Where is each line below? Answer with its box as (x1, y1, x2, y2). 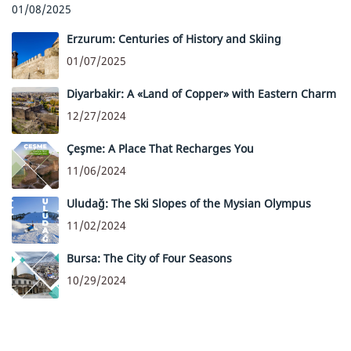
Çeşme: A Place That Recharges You (67, 141, 254, 157)
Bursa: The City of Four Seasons (67, 251, 232, 266)
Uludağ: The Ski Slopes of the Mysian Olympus (67, 196, 311, 212)
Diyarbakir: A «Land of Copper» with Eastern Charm (67, 86, 336, 102)
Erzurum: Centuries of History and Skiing (67, 31, 281, 47)
